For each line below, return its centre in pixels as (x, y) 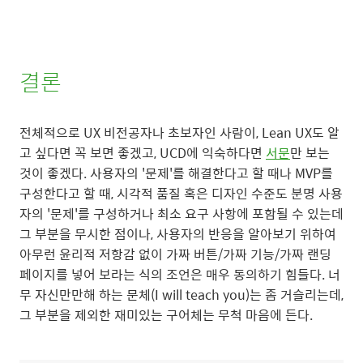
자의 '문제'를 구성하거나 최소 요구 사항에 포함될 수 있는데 (181, 214)
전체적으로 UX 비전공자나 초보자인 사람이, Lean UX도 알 (179, 133)
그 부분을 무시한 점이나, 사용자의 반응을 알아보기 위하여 (178, 234)
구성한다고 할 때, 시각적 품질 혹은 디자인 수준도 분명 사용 (181, 194)
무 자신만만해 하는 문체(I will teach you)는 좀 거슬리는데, (181, 295)
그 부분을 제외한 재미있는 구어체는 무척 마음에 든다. (168, 315)
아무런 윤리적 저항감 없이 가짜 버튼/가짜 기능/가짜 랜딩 (175, 254)
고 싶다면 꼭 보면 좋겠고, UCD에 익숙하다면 (143, 153)
